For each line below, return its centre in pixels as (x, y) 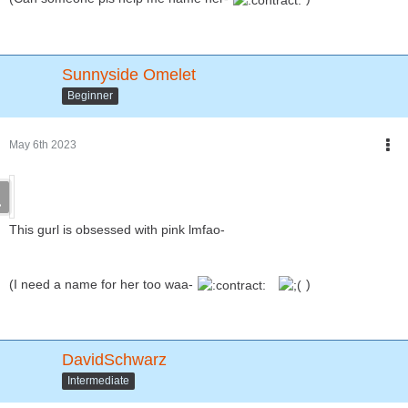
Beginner (90, 95)
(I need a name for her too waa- (103, 284)
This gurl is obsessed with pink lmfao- (117, 229)
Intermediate (98, 380)
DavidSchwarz (114, 360)
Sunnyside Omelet (129, 74)
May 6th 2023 (43, 144)
